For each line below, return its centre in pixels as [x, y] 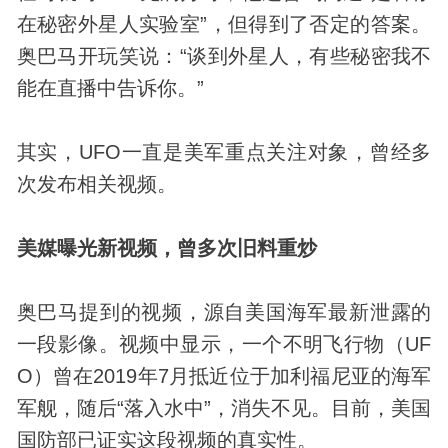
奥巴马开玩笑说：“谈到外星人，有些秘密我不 [224, 55]
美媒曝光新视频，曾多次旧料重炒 [166, 247]
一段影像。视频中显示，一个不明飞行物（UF [224, 343]
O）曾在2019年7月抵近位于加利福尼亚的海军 [224, 375]
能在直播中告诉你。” [110, 87]
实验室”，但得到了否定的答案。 [285, 23]
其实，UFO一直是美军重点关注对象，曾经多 [224, 151]
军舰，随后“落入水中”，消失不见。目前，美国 [224, 407]
